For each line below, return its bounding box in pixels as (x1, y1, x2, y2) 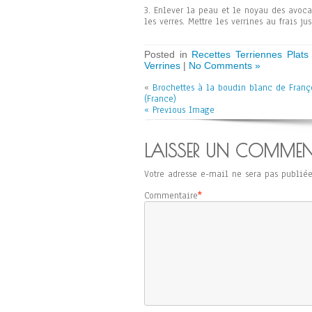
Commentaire (144, 189, 198, 202)
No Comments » (189, 60, 260, 71)
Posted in (144, 49, 192, 60)
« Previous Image (144, 104, 214, 116)
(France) (144, 93, 176, 105)
